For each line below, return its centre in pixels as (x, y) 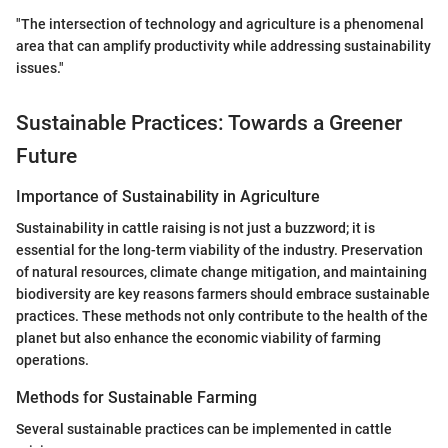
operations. (52, 360)
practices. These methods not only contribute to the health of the (222, 316)
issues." (40, 68)
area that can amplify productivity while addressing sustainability (223, 46)
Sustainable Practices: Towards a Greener (209, 123)
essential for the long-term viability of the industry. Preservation (219, 250)
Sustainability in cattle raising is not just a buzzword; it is (195, 228)
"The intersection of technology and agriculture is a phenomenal (220, 24)
